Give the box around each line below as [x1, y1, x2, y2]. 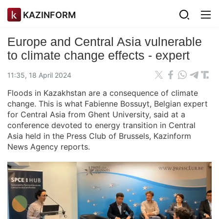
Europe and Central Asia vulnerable [7, 35, 202, 48]
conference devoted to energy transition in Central [7, 120, 196, 130]
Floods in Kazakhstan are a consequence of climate [7, 88, 198, 98]
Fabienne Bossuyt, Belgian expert [85, 99, 208, 109]
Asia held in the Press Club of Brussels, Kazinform [7, 131, 191, 141]
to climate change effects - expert [7, 48, 190, 62]
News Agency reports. [7, 142, 90, 152]
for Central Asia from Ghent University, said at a [7, 109, 185, 119]
